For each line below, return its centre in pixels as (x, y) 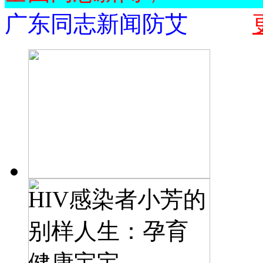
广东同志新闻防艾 (96, 23)
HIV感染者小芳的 (117, 199)
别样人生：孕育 (108, 231)
